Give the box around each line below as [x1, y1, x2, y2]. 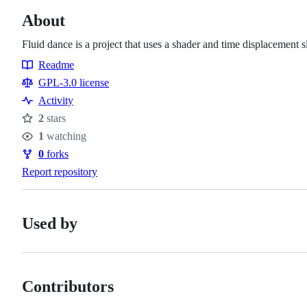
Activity [38, 94, 73, 106]
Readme [38, 58, 74, 71]
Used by [22, 214, 77, 232]
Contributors [22, 277, 114, 295]
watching [44, 130, 86, 142]
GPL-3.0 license [38, 76, 109, 88]
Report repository [22, 165, 97, 177]
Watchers [22, 137, 74, 152]
